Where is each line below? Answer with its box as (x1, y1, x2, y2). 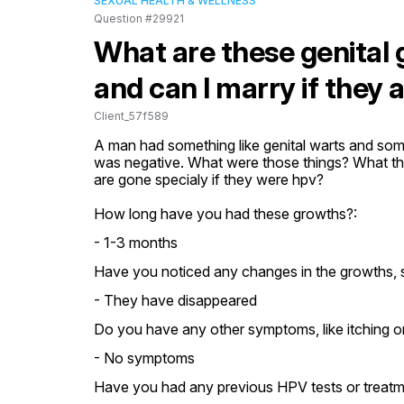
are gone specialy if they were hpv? (94, 170, 324, 188)
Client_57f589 (94, 109, 169, 123)
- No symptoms (94, 349, 195, 367)
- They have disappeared (94, 291, 257, 309)
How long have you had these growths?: (94, 205, 357, 223)
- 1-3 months (94, 234, 178, 252)
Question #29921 (94, 12, 184, 25)
